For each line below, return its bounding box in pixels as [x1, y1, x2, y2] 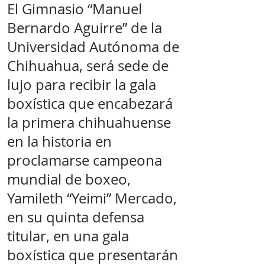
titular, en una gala [7, 227, 129, 245]
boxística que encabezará [7, 94, 173, 113]
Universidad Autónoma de [7, 37, 179, 56]
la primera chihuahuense [7, 113, 171, 132]
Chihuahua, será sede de [7, 56, 169, 75]
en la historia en [7, 132, 112, 151]
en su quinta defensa [7, 208, 144, 227]
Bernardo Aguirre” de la [7, 18, 162, 37]
